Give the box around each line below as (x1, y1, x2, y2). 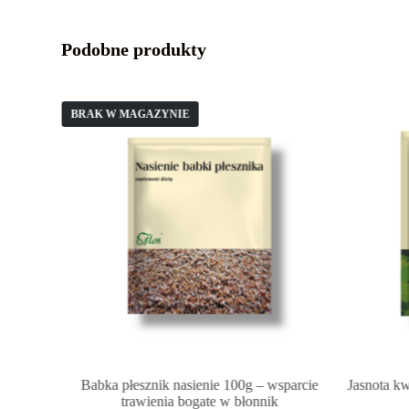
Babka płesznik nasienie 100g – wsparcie (80, 377, 319, 393)
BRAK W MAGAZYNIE (70, 107, 190, 121)
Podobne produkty (61, 38, 207, 59)
